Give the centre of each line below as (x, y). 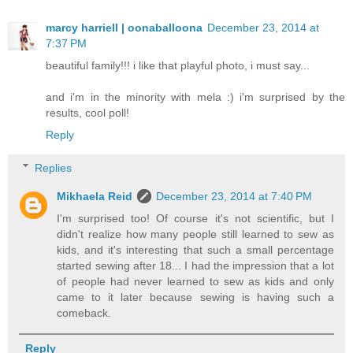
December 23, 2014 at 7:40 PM (234, 196)
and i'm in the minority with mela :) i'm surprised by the (195, 97)
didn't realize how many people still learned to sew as (195, 234)
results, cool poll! (87, 113)
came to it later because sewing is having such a (195, 297)
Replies (54, 167)
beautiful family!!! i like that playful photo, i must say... (178, 66)
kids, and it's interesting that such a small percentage (195, 249)
